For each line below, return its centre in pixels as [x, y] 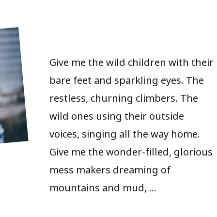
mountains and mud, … [103, 187]
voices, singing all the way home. [124, 133]
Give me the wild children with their [131, 61]
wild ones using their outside [116, 115]
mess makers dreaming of [110, 169]
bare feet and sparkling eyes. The [126, 79]
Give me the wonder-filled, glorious [131, 151]
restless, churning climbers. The [124, 97]
